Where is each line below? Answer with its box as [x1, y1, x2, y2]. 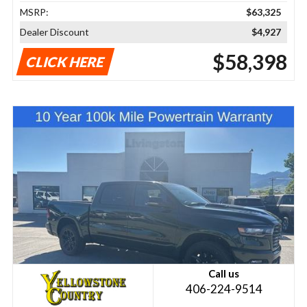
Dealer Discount [19, 25, 89, 38]
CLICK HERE [24, 53, 107, 70]
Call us [208, 267, 240, 280]
